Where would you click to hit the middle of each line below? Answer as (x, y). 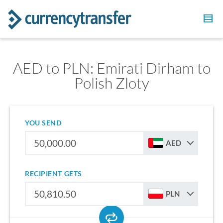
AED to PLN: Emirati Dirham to (111, 68)
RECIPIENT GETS (54, 173)
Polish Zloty (111, 83)
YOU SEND (43, 123)
